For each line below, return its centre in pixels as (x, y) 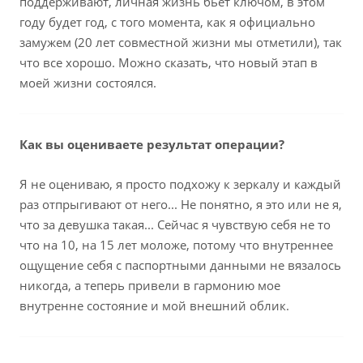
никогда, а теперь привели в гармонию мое (150, 286)
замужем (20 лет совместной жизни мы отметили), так (181, 43)
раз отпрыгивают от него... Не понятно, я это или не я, (181, 205)
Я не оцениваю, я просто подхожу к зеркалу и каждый (180, 184)
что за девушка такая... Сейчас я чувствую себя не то (175, 225)
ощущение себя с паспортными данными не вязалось (180, 265)
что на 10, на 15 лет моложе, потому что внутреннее (176, 245)
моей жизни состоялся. (88, 83)
